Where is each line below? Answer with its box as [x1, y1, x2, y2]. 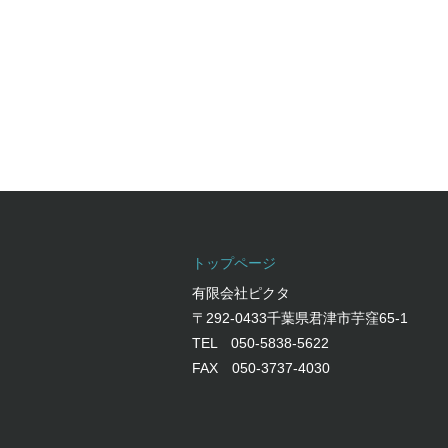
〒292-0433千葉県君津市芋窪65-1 [192, 310, 408, 326]
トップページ [192, 255, 276, 271]
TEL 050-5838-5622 [192, 335, 329, 351]
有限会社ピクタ [192, 285, 290, 301]
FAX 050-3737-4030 [192, 360, 330, 376]
